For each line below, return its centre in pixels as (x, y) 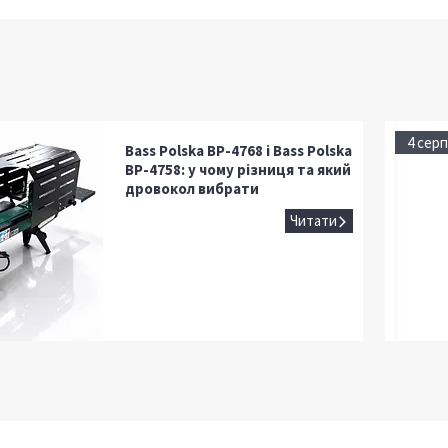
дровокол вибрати (192, 188)
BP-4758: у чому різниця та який (238, 169)
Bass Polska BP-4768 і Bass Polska (239, 150)
